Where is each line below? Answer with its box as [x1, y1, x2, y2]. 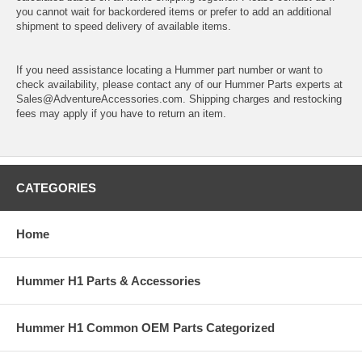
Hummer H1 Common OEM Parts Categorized [16, 320, 275, 335]
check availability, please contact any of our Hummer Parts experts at [16, 78, 343, 90]
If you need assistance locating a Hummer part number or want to [16, 63, 322, 76]
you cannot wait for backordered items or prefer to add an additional [16, 5, 331, 18]
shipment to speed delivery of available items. [16, 19, 231, 32]
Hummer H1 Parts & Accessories [16, 273, 200, 288]
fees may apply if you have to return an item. [16, 107, 226, 120]
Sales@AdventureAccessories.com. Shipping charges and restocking [16, 92, 342, 105]
